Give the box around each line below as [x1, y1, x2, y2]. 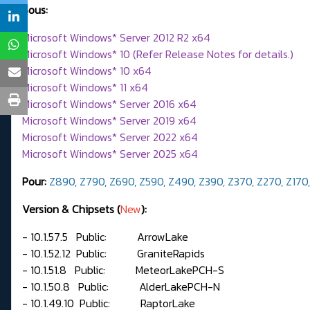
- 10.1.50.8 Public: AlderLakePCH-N [22, 278, 220, 295]
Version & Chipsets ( [22, 201, 120, 218]
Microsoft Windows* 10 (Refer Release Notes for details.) [22, 46, 293, 63]
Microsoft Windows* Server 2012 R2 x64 [22, 29, 210, 46]
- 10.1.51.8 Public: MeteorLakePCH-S [22, 262, 224, 279]
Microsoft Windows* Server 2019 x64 [22, 112, 197, 129]
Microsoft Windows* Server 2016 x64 [22, 95, 197, 113]
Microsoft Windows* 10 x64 [22, 62, 152, 80]
